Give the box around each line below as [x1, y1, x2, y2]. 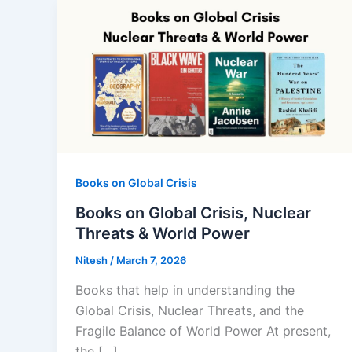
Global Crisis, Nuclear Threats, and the [75, 302, 304, 318]
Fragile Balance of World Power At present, [75, 322, 331, 339]
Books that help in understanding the [75, 281, 295, 298]
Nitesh [75, 253, 110, 266]
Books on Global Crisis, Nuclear [75, 203, 311, 222]
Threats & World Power [75, 223, 250, 243]
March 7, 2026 [116, 253, 186, 266]
